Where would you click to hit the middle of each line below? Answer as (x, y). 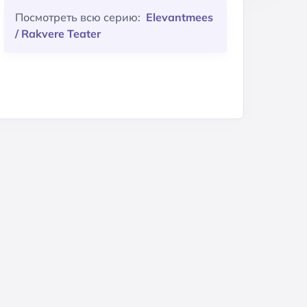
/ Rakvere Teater (58, 33)
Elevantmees (180, 17)
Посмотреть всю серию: (79, 17)
